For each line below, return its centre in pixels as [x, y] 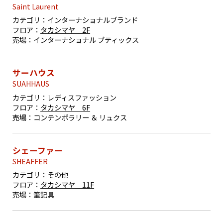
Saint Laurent [36, 6]
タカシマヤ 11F [67, 184]
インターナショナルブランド [93, 20]
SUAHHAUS [31, 84]
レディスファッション [82, 97]
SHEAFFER [30, 161]
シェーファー [38, 150]
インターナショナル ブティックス [86, 40]
